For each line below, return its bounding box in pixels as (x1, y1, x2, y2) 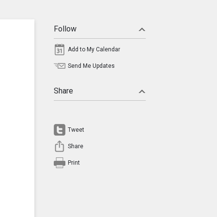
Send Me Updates (68, 62, 115, 69)
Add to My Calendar (68, 46, 120, 53)
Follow (54, 24, 77, 33)
